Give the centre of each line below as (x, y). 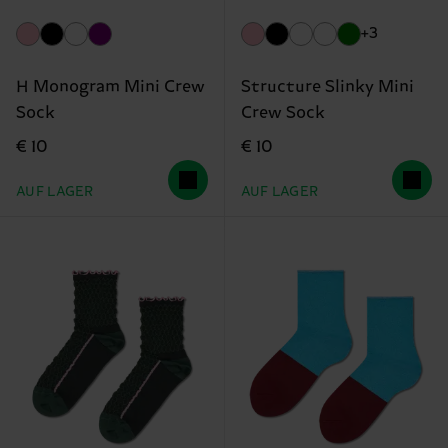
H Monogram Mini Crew (110, 87)
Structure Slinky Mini (327, 87)
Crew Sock (282, 113)
